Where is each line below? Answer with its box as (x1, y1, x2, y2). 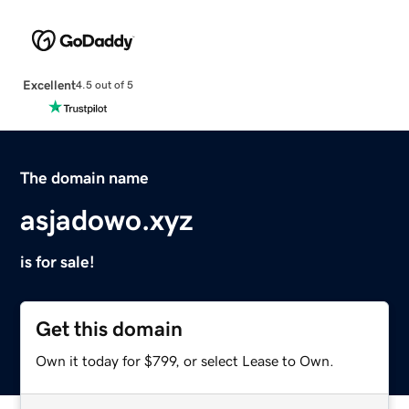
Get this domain (36, 318, 184, 340)
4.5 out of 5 (75, 79, 133, 91)
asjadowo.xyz (20, 204, 194, 235)
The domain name (20, 169, 150, 186)
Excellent (22, 78, 76, 91)
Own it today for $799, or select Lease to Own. (36, 352, 335, 368)
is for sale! (20, 253, 96, 270)
